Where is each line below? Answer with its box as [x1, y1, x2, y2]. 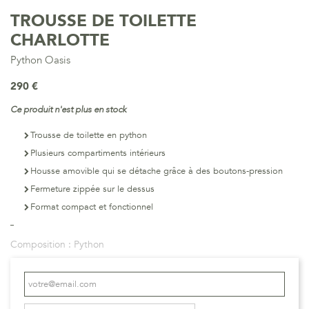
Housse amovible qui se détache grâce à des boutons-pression [30, 165, 283, 177]
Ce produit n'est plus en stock [10, 103, 126, 116]
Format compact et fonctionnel [30, 201, 153, 213]
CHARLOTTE [10, 29, 110, 52]
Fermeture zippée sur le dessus [30, 183, 154, 195]
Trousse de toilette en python [30, 129, 147, 141]
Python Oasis [10, 53, 70, 67]
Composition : [10, 238, 74, 251]
